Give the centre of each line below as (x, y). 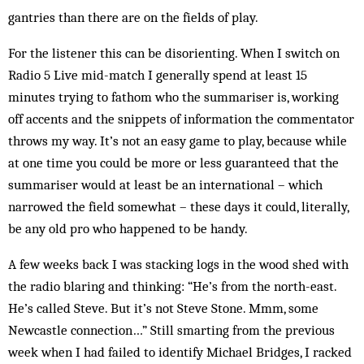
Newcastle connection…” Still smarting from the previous (171, 330)
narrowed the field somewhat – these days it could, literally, (178, 206)
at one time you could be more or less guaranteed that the (173, 162)
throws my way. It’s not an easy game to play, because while (178, 141)
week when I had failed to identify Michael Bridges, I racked (180, 352)
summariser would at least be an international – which (165, 184)
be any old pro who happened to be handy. (128, 228)
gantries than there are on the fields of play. (133, 17)
